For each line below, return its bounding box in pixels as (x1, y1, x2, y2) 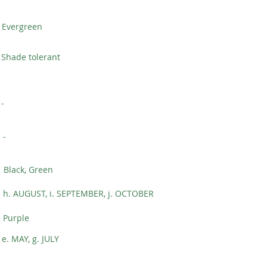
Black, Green (4, 164, 53, 175)
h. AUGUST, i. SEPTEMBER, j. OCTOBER (3, 188, 154, 199)
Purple (3, 212, 29, 223)
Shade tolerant (1, 51, 60, 63)
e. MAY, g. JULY (2, 233, 59, 244)
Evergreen (2, 21, 42, 32)
